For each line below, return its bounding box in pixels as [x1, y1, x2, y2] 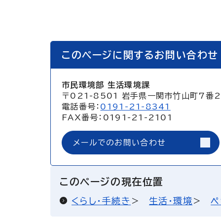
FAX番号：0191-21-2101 [62, 113, 173, 121]
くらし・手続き [72, 196, 131, 205]
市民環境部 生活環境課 [62, 81, 150, 89]
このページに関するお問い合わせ [62, 50, 219, 60]
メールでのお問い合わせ [73, 139, 166, 147]
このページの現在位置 [60, 177, 164, 186]
